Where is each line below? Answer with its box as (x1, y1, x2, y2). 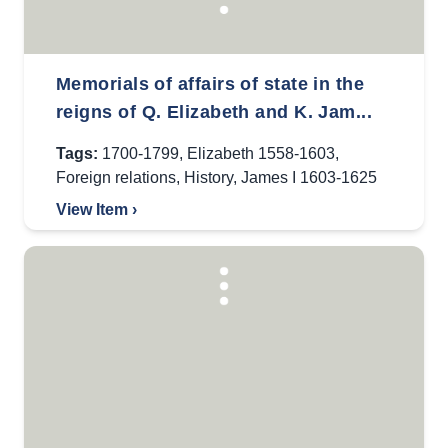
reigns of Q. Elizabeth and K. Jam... (56, 102, 373, 122)
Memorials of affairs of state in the (56, 74, 365, 94)
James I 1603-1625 (241, 169, 377, 186)
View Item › (56, 201, 137, 218)
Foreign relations (56, 169, 176, 186)
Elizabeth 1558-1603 (187, 145, 335, 162)
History (184, 169, 233, 186)
